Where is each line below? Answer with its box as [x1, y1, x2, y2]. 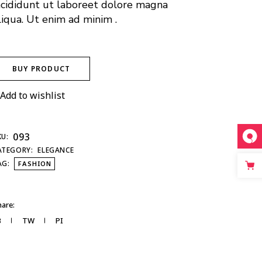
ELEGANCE [37, 145, 74, 155]
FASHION [18, 159, 52, 168]
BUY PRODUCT [12, 64, 71, 74]
